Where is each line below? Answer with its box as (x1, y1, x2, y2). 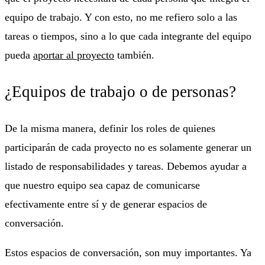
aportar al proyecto (33, 49, 114, 61)
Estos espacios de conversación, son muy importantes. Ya (5, 247, 251, 259)
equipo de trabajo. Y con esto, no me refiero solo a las (5, 11, 237, 23)
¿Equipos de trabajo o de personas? (5, 83, 236, 101)
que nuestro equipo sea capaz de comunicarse (5, 179, 200, 192)
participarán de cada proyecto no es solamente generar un (5, 141, 251, 154)
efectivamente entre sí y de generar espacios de (5, 198, 207, 211)
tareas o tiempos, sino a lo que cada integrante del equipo (5, 30, 251, 42)
